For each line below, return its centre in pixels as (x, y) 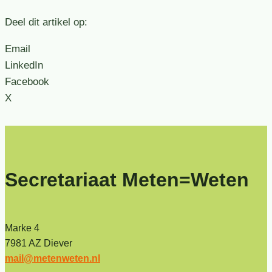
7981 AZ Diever (43, 243)
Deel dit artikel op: (46, 22)
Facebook (27, 81)
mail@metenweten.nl (53, 258)
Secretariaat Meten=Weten (127, 180)
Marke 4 (22, 228)
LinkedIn (24, 65)
